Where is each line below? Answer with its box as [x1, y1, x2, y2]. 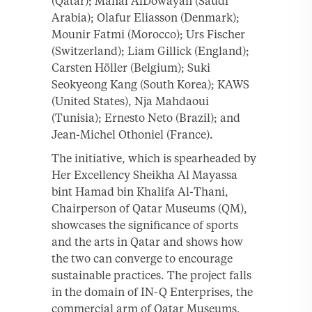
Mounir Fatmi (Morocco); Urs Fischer [52, 26, 245, 41]
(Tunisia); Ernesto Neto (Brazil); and [52, 110, 240, 125]
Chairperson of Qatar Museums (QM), [52, 201, 247, 215]
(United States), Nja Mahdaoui [52, 93, 209, 108]
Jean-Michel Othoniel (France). [52, 127, 213, 141]
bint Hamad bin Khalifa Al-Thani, [52, 184, 228, 198]
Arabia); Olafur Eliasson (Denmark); [52, 10, 240, 24]
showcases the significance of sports [52, 217, 238, 232]
